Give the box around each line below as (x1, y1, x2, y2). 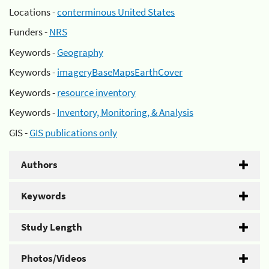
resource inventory (57, 85, 136, 99)
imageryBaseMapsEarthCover (57, 65, 183, 79)
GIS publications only (29, 125, 117, 139)
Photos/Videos (21, 251, 86, 265)
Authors (21, 157, 58, 171)
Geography (57, 45, 103, 59)
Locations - (9, 5, 57, 19)
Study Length (21, 220, 82, 234)
